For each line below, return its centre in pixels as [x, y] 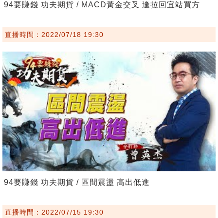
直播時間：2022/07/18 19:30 [54, 34]
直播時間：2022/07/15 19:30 [54, 212]
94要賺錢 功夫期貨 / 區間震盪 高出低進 [77, 182]
